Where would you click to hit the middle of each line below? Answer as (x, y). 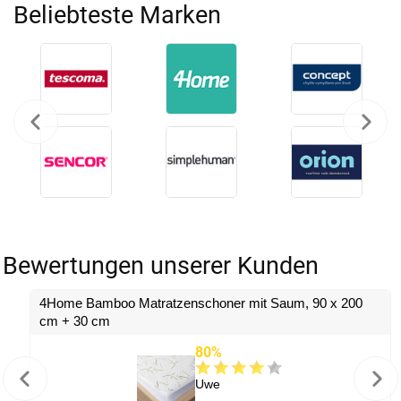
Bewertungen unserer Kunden (161, 266)
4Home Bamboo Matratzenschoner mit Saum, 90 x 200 (201, 303)
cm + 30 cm (75, 321)
